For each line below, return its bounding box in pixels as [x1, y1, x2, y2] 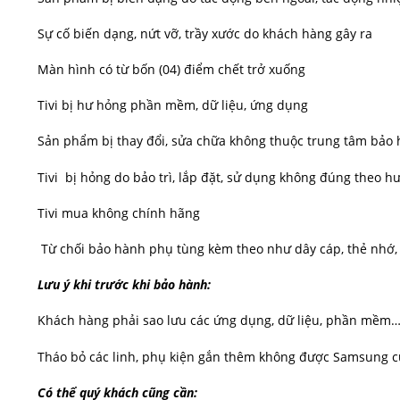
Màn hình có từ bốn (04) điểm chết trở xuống [37, 61, 305, 79]
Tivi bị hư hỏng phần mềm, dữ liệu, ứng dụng [37, 96, 308, 114]
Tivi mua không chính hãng [37, 204, 200, 221]
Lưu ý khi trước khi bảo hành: [37, 276, 211, 294]
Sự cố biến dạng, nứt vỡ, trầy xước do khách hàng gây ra [37, 24, 372, 42]
